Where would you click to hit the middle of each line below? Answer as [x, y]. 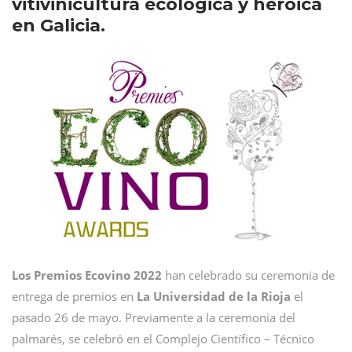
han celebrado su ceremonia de [250, 275]
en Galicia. [59, 26]
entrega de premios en [73, 296]
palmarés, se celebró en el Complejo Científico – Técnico [163, 339]
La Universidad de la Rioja [212, 296]
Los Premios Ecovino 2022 [88, 275]
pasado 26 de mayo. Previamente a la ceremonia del [154, 317]
